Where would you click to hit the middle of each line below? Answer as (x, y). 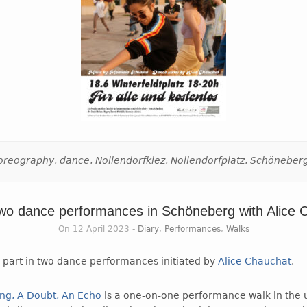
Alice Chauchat (255, 261)
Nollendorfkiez (130, 160)
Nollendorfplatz (207, 160)
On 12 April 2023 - (98, 229)
